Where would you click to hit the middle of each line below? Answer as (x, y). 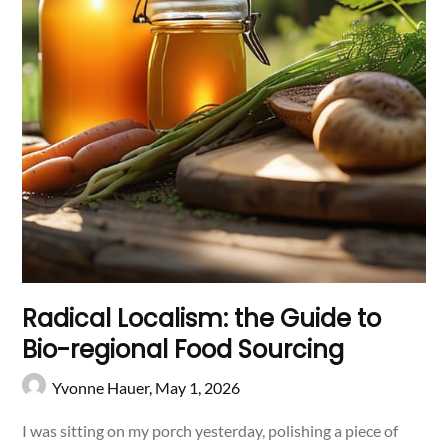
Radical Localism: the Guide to (202, 318)
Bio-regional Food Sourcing (183, 349)
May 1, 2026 (198, 387)
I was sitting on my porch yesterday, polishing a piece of (210, 430)
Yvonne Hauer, (104, 387)
